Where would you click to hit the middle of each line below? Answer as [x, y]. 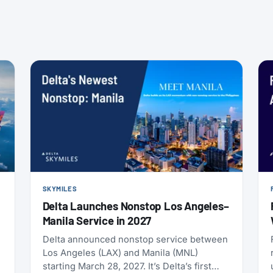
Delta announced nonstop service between [135, 240]
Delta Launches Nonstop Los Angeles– [136, 206]
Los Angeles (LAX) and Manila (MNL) [120, 253]
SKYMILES [60, 189]
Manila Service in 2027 [97, 221]
